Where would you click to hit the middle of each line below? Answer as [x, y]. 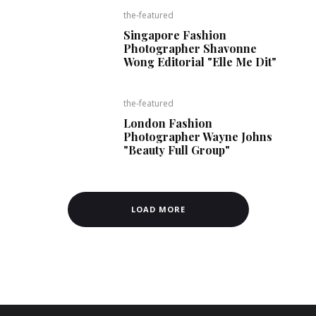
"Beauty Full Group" [177, 150]
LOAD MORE [158, 209]
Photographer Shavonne [190, 48]
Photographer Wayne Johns [198, 136]
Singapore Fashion [175, 35]
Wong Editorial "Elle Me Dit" [200, 62]
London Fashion [168, 123]
